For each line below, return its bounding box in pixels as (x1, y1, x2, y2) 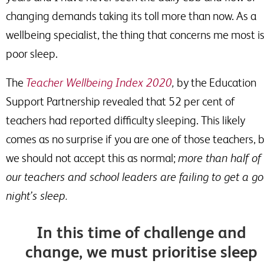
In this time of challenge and (36, 223, 246, 242)
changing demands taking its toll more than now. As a (6, 9, 256, 23)
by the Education (174, 76, 256, 90)
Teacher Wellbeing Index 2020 (26, 76, 172, 90)
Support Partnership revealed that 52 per (6, 95, 200, 108)
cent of (202, 95, 235, 108)
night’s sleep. (6, 189, 68, 203)
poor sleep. (6, 47, 60, 61)
